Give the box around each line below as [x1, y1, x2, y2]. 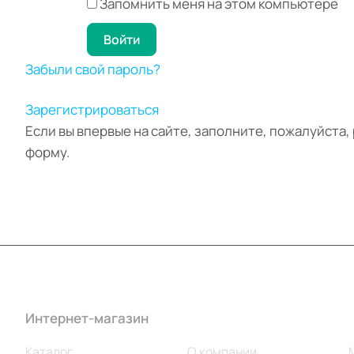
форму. [25, 143, 70, 161]
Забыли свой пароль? [25, 60, 160, 78]
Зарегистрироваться [25, 100, 159, 119]
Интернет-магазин [25, 309, 149, 327]
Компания [186, 309, 252, 327]
